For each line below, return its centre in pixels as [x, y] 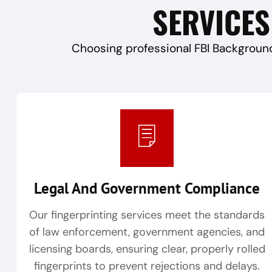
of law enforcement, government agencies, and [147, 232]
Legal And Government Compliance [147, 189]
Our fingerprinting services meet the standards [147, 215]
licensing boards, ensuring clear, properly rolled [147, 249]
